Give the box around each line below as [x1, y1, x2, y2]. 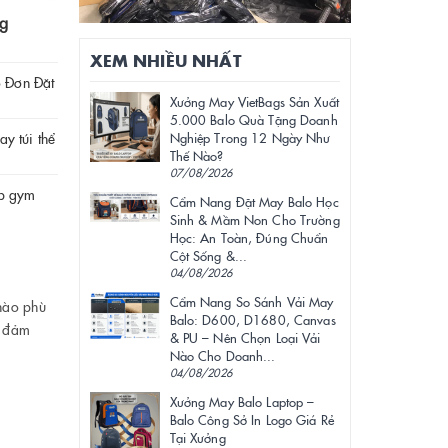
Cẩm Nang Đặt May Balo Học [169, 192, 339, 211]
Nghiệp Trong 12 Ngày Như [169, 128, 331, 147]
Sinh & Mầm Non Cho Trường [169, 210, 340, 229]
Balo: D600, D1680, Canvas [169, 310, 336, 329]
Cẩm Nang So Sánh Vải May [169, 292, 334, 311]
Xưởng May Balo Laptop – [169, 392, 315, 411]
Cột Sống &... [169, 246, 248, 265]
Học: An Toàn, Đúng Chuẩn [169, 228, 329, 247]
